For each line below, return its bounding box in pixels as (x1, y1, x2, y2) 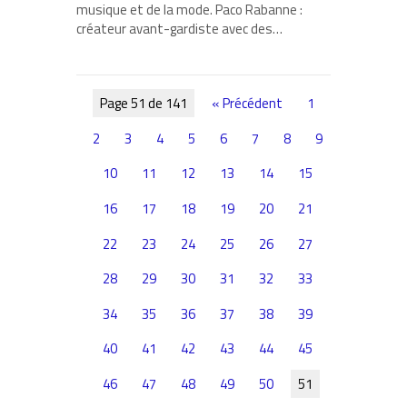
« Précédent (212, 93, 283, 114)
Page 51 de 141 (100, 93, 187, 114)
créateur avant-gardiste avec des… (76, 18, 283, 40)
